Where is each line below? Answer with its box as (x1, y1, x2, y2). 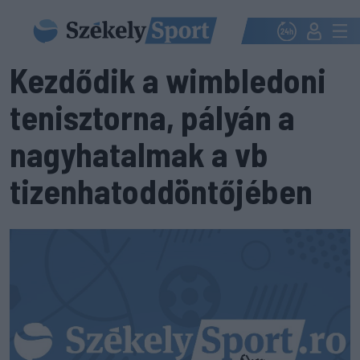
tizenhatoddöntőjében (10, 170, 313, 211)
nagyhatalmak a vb (10, 133, 268, 174)
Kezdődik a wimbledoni (10, 59, 326, 100)
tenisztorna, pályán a (10, 96, 295, 137)
